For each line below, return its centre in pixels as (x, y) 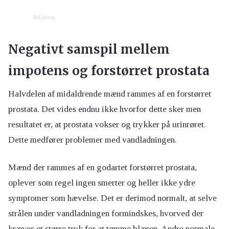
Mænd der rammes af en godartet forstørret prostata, (102, 167)
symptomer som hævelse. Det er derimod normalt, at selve (112, 198)
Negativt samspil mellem (89, 49)
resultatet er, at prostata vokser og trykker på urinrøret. (107, 124)
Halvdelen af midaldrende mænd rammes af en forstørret (110, 93)
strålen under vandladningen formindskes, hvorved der (106, 213)
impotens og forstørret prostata (109, 71)
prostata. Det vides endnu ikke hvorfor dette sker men (105, 109)
